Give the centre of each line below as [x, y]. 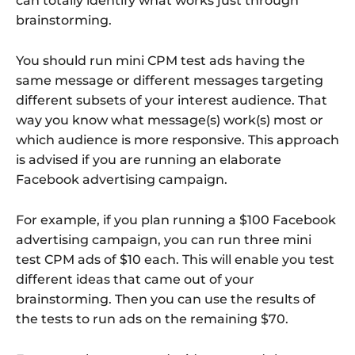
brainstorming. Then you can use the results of [166, 300]
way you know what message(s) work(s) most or [170, 120]
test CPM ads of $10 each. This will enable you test [175, 260]
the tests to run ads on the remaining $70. [152, 319]
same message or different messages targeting [170, 81]
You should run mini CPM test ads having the [160, 61]
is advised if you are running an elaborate [149, 160]
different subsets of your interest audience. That [172, 101]
